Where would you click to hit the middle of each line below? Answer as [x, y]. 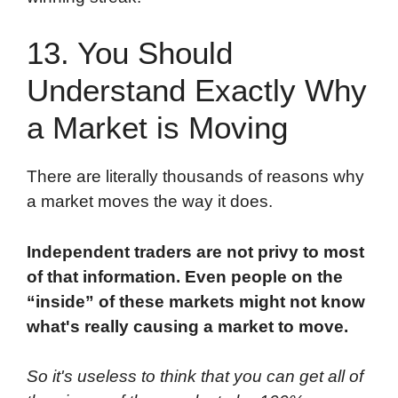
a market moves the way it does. [150, 202]
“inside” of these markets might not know [196, 301]
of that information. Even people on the [185, 276]
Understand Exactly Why [197, 91]
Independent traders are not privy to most [195, 251]
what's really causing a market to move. [187, 326]
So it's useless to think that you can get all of [195, 377]
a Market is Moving [157, 128]
